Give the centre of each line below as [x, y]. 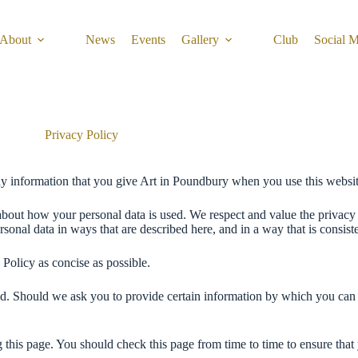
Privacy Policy [82, 135]
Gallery [200, 40]
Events [148, 40]
